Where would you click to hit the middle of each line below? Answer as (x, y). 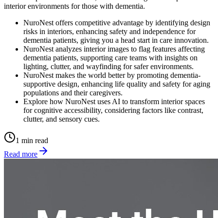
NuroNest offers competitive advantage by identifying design (117, 22)
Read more (21, 154)
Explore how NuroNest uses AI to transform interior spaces (114, 101)
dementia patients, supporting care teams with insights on (110, 57)
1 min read (32, 140)
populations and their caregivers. (73, 92)
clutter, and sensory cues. (62, 119)
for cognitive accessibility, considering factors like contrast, (113, 110)
